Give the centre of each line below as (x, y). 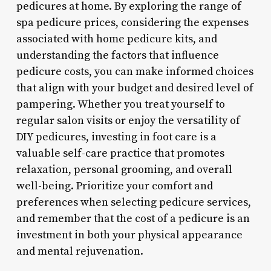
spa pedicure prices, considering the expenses (132, 22)
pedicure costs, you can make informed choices (135, 71)
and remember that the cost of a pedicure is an (133, 218)
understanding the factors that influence (117, 55)
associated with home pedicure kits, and (116, 39)
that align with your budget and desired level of (135, 88)
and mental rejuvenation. (80, 251)
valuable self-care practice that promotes (120, 153)
